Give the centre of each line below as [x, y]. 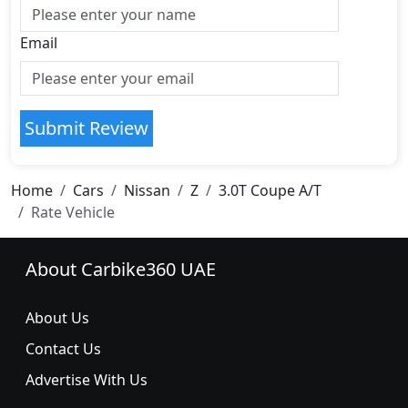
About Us [57, 318]
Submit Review [87, 128]
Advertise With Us [87, 380]
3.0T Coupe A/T [270, 190]
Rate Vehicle [73, 212]
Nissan [147, 190]
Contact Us [63, 349]
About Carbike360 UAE [121, 269]
